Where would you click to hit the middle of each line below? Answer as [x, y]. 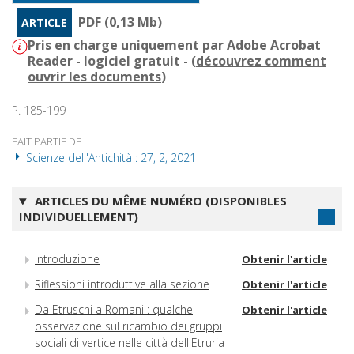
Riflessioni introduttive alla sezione [122, 284]
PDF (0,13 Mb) [120, 23]
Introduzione [67, 258]
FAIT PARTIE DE [47, 142]
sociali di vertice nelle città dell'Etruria [130, 343]
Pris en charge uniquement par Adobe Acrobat [174, 45]
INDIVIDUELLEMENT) [79, 217]
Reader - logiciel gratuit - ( [112, 61]
